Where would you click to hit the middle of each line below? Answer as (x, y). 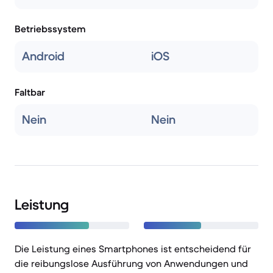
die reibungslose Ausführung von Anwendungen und (131, 263)
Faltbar (30, 92)
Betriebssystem (50, 29)
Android (43, 56)
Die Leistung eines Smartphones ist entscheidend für (133, 249)
